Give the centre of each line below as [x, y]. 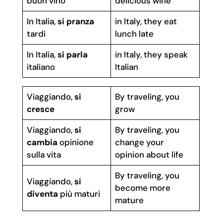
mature [130, 200]
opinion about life [149, 155]
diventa [43, 194]
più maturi [79, 194]
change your [140, 142]
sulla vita [44, 155]
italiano [41, 67]
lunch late [135, 34]
